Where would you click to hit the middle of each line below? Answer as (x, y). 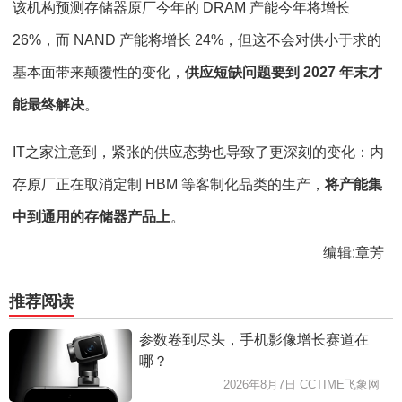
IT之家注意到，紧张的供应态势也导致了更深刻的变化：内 (198, 152)
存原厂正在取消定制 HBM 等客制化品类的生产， (169, 184)
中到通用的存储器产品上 (92, 216)
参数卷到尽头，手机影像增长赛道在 (253, 339)
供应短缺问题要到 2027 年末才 (284, 72)
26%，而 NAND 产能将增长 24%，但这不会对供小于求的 (197, 39)
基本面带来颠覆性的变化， (99, 72)
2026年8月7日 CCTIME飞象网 (301, 384)
